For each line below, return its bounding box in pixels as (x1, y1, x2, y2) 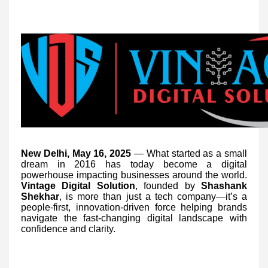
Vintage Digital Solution (21, 180, 135, 191)
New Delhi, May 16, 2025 (21, 148, 132, 159)
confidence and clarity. (21, 223, 115, 234)
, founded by (135, 180, 202, 191)
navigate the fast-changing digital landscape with (21, 212, 247, 223)
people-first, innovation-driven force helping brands (21, 202, 247, 212)
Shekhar (21, 191, 59, 202)
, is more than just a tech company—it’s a (59, 191, 247, 202)
